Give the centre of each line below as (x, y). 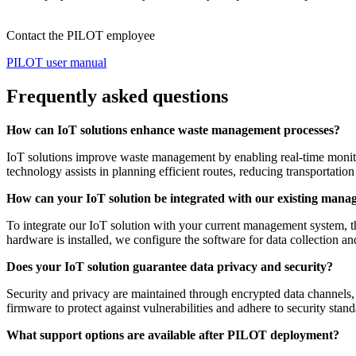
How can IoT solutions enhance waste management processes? (173, 130)
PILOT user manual (56, 63)
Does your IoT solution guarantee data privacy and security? (170, 267)
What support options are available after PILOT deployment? (173, 335)
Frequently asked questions (117, 97)
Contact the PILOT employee (81, 36)
